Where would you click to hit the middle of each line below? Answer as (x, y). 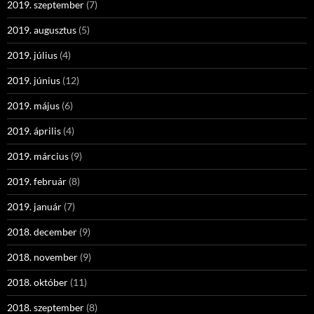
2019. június (34, 80)
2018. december (42, 232)
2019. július (32, 55)
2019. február (37, 181)
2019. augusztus (42, 30)
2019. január (34, 206)
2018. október (37, 282)
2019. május (33, 105)
